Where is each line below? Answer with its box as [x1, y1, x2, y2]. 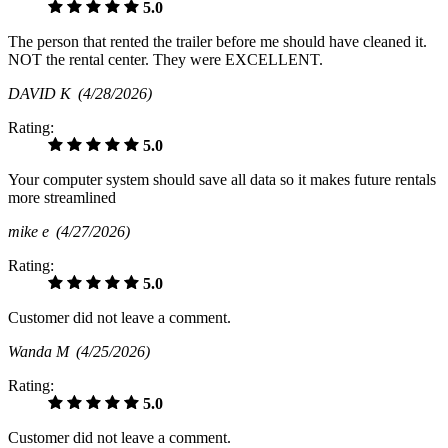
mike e [8, 223, 56, 241]
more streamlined [8, 189, 116, 207]
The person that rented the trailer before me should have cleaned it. [8, 33, 427, 51]
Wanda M [8, 343, 76, 361]
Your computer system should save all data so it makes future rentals [8, 171, 436, 189]
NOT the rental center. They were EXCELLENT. [8, 51, 323, 69]
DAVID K [8, 85, 78, 103]
